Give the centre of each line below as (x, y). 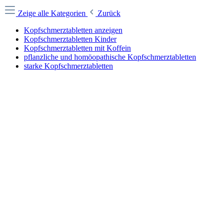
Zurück (109, 13)
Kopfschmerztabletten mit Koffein (77, 48)
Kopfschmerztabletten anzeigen (73, 30)
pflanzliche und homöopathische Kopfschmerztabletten (110, 57)
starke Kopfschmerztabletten (68, 66)
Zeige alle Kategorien (53, 13)
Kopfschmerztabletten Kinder (70, 39)
